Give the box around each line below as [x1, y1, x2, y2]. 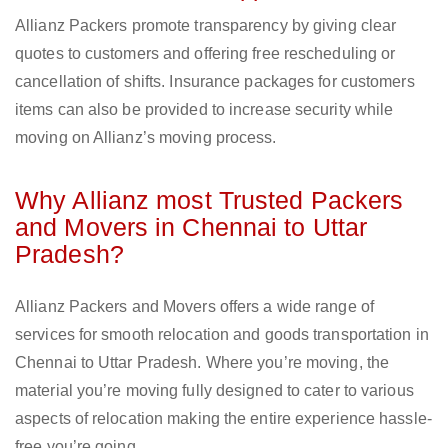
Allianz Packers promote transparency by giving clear [15, 17, 397, 35]
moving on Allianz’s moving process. [15, 129, 277, 147]
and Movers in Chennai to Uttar [15, 213, 368, 242]
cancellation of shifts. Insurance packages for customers [15, 73, 415, 91]
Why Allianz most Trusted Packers [15, 186, 404, 215]
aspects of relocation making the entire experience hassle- [15, 410, 432, 428]
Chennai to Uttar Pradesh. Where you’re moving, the [15, 354, 390, 372]
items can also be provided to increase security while [15, 101, 394, 119]
